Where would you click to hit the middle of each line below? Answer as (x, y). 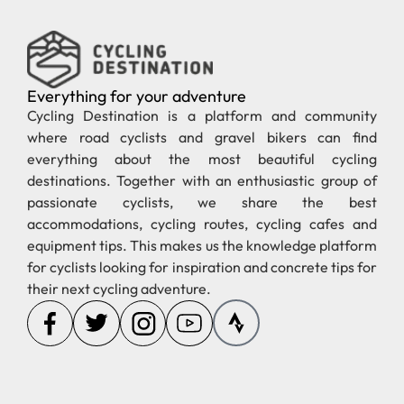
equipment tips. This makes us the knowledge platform (202, 246)
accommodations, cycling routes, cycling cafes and (202, 224)
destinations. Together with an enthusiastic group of (202, 181)
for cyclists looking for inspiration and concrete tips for (202, 267)
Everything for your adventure (137, 96)
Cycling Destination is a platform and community (202, 116)
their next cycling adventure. (119, 289)
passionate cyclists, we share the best (202, 202)
